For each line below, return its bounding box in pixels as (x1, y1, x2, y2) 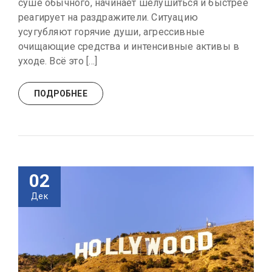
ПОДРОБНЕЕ (34, 88, 87, 98)
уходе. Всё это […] (18, 55, 98, 67)
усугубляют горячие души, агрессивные (18, 25, 205, 38)
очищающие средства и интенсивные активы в (18, 40, 240, 52)
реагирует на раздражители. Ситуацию (18, 11, 198, 23)
